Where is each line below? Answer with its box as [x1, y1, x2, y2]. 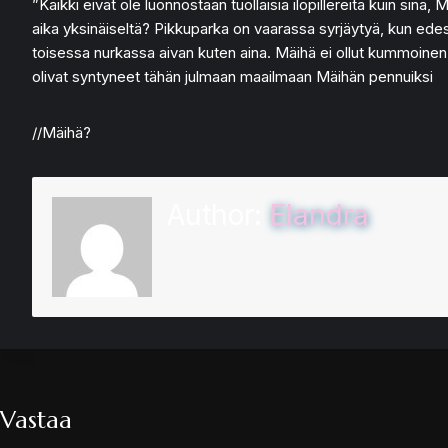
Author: [167, 198, 270, 233]
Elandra [270, 198, 369, 233]
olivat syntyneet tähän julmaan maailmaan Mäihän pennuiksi [32, 67, 433, 87]
